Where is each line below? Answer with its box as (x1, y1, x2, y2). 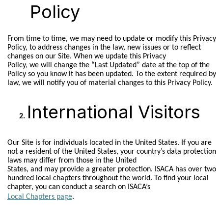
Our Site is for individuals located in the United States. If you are (7, 139, 212, 147)
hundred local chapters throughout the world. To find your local (7, 174, 209, 183)
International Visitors (27, 101, 200, 123)
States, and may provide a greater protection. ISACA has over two (7, 165, 216, 174)
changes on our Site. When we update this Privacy (7, 52, 166, 60)
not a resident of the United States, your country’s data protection (7, 148, 216, 156)
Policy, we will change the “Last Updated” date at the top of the (7, 61, 210, 69)
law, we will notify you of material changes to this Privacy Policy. (7, 79, 213, 87)
